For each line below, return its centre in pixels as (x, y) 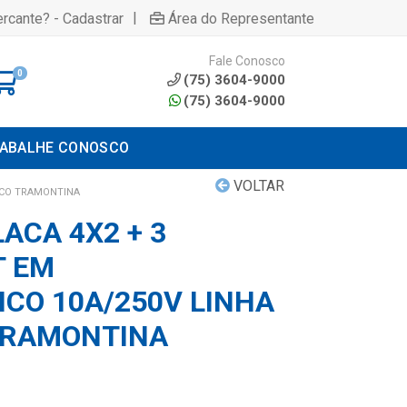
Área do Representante (241, 18)
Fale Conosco (247, 60)
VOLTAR (257, 186)
